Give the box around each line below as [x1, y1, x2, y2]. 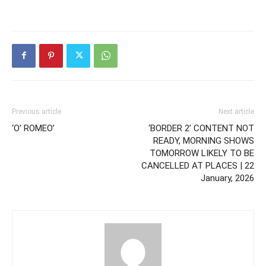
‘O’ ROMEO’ [12, 122, 55, 134]
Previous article [12, 107, 61, 116]
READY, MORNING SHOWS [153, 135, 254, 146]
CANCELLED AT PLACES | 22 [141, 160, 254, 171]
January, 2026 [201, 172, 254, 183]
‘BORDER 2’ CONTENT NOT [148, 122, 254, 134]
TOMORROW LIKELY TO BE [150, 147, 254, 159]
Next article [218, 107, 254, 116]
